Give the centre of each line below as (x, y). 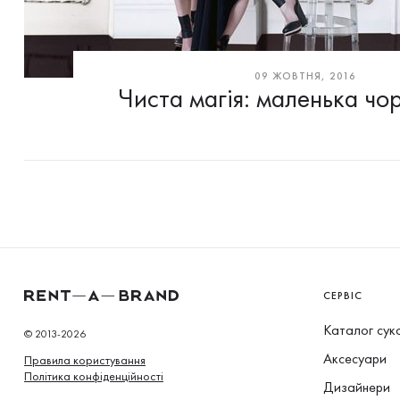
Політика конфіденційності (94, 376)
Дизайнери (357, 387)
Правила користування (85, 360)
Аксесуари (355, 358)
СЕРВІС (343, 296)
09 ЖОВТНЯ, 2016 (305, 76)
